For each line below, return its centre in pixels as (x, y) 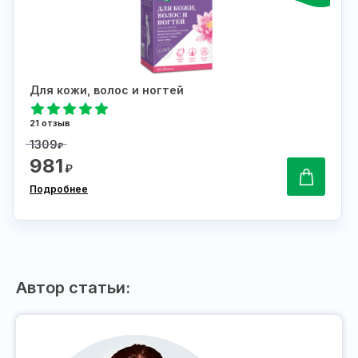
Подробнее (59, 189)
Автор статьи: (73, 287)
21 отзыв (50, 123)
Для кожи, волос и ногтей (107, 89)
